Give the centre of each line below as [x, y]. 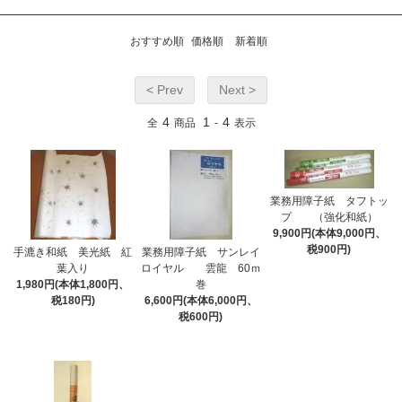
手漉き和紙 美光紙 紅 [73, 253]
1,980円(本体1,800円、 [73, 285]
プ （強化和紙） [329, 218]
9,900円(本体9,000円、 [329, 234]
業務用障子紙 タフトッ [329, 201]
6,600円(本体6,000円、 [201, 301]
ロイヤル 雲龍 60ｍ [201, 269]
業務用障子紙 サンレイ [201, 253]
